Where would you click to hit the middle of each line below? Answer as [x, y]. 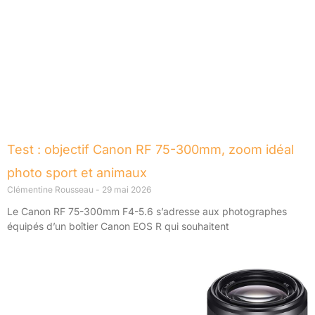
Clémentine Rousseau [51, 190]
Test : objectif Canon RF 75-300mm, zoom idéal [150, 150]
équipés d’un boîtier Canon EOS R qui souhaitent [118, 226]
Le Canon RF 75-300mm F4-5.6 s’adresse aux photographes [147, 212]
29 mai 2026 [126, 190]
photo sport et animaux [77, 173]
